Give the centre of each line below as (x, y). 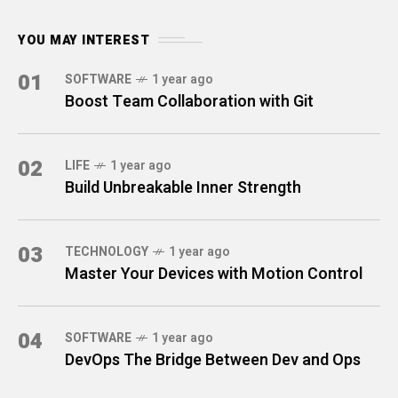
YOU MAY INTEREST (84, 40)
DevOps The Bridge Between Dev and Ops (213, 360)
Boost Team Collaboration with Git (189, 101)
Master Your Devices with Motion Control (214, 274)
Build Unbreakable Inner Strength (183, 187)
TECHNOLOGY (107, 251)
